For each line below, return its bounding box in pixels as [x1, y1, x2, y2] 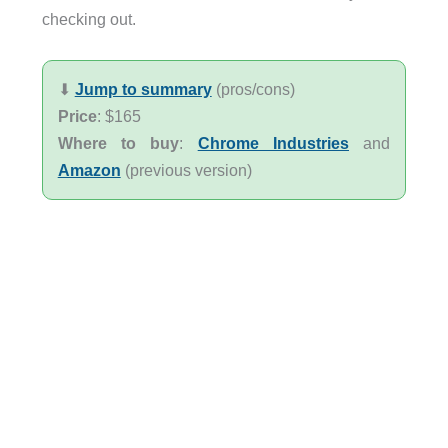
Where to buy [57, 133, 180, 152]
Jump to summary [74, 79, 212, 98]
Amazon [57, 160, 121, 179]
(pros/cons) [211, 79, 295, 98]
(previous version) [120, 160, 252, 179]
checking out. [41, 10, 136, 29]
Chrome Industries [197, 133, 349, 152]
